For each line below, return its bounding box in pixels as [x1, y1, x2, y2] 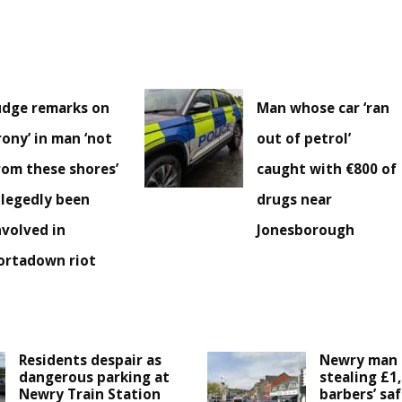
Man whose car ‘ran [257, 99, 390, 118]
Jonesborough [257, 221, 355, 240]
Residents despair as [19, 351, 162, 370]
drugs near [257, 190, 333, 209]
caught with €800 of [257, 160, 398, 179]
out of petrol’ [257, 129, 352, 148]
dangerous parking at [19, 368, 170, 387]
